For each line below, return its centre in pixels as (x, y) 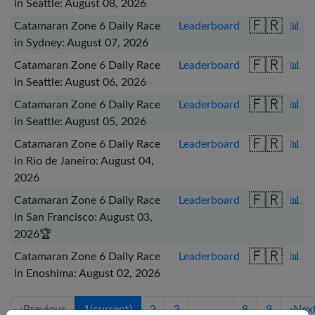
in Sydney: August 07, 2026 (81, 43)
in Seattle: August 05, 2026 (80, 121)
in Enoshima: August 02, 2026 (87, 273)
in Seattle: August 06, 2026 (80, 82)
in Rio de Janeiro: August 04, (84, 161)
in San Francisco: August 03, (83, 217)
